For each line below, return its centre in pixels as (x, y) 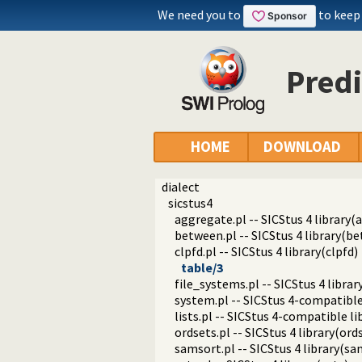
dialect (181, 187)
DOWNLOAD (302, 147)
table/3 (202, 268)
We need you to (200, 15)
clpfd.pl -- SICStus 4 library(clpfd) (266, 252)
